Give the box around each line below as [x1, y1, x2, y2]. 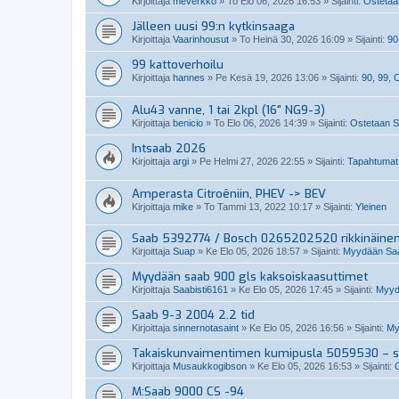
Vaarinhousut [173, 34, 229, 45]
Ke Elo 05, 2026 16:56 [249, 322, 344, 334]
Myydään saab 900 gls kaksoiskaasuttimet [132, 269, 368, 285]
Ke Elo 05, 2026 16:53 [257, 361, 352, 372]
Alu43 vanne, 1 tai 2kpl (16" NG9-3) [132, 102, 325, 118]
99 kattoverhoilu [132, 57, 224, 73]
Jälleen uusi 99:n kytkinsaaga [132, 19, 295, 35]
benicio [173, 117, 203, 128]
